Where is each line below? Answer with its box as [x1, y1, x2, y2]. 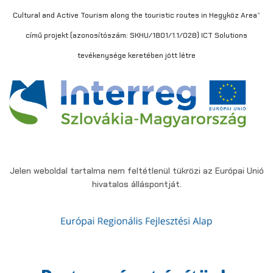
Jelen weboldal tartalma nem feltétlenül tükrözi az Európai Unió [9, 165, 264, 176]
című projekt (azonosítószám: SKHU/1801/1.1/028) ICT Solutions [26, 30, 247, 41]
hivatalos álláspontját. [91, 178, 182, 190]
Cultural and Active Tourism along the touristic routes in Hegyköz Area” [13, 10, 260, 21]
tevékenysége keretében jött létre [77, 51, 196, 61]
